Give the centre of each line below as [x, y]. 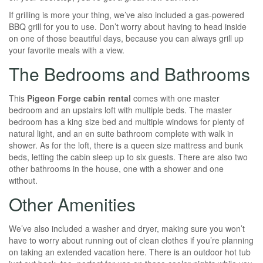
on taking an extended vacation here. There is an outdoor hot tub [130, 252]
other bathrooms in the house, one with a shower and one [116, 168]
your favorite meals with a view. [67, 50]
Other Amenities [72, 204]
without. [23, 180]
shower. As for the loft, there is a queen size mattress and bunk [126, 145]
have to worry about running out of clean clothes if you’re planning [131, 240]
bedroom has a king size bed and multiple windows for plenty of [127, 122]
